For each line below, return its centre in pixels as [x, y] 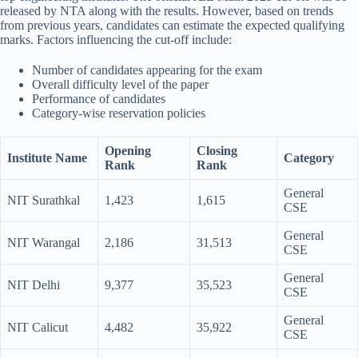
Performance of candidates [99, 99]
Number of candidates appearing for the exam [147, 70]
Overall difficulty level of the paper [120, 85]
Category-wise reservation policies [119, 113]
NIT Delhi [35, 285]
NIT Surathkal [45, 201]
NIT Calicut [39, 328]
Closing [217, 151]
